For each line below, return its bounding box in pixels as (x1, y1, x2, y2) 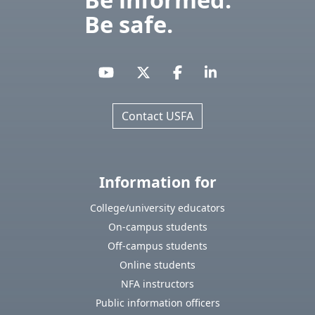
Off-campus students (108, 239, 207, 253)
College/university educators (90, 201, 225, 215)
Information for (98, 172, 217, 193)
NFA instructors (121, 277, 194, 291)
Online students (120, 258, 195, 272)
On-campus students (108, 220, 207, 234)
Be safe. (84, 8, 173, 41)
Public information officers (95, 296, 220, 310)
